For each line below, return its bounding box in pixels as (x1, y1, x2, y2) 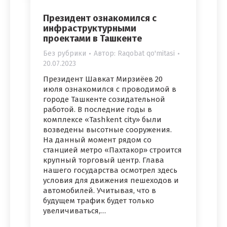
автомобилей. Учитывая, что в (43, 185, 156, 195)
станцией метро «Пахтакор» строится (43, 145, 182, 155)
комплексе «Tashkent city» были (43, 115, 162, 124)
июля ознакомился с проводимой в (43, 84, 176, 94)
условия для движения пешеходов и (43, 175, 179, 185)
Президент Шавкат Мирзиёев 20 (43, 74, 163, 84)
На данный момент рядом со (43, 135, 152, 144)
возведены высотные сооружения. (43, 125, 172, 134)
